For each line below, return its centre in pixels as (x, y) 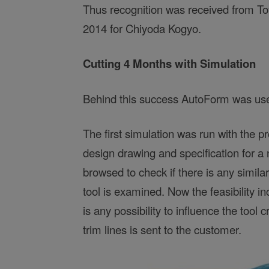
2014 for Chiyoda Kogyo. (142, 29)
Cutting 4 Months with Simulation (169, 64)
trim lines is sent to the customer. (162, 230)
